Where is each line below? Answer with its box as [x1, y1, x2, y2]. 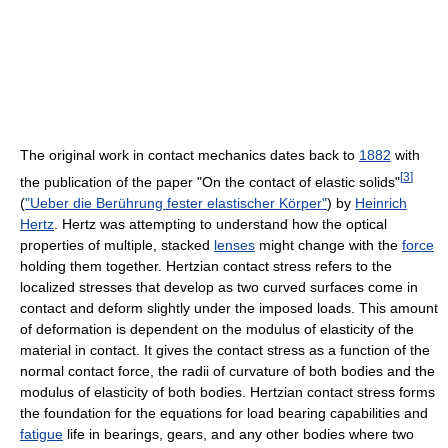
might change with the [255, 236, 402, 253]
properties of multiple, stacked [20, 236, 214, 253]
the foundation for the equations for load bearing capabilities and [20, 404, 428, 421]
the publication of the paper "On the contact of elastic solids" [20, 173, 400, 190]
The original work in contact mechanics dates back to [20, 147, 359, 164]
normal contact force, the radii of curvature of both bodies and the [20, 362, 435, 379]
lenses [214, 236, 255, 253]
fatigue [20, 425, 63, 442]
